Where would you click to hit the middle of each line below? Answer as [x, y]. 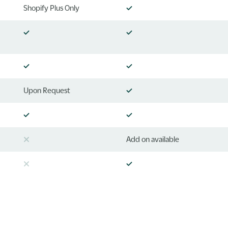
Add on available [152, 139]
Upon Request [47, 90]
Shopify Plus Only [52, 7]
